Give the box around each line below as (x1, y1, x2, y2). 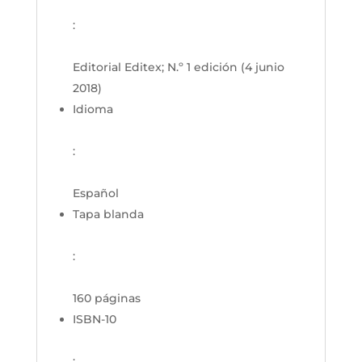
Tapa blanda (72, 207, 144, 221)
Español (72, 186, 119, 200)
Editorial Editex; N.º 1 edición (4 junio (72, 60, 284, 74)
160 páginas (72, 291, 141, 305)
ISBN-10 (72, 312, 116, 326)
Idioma (72, 102, 113, 116)
